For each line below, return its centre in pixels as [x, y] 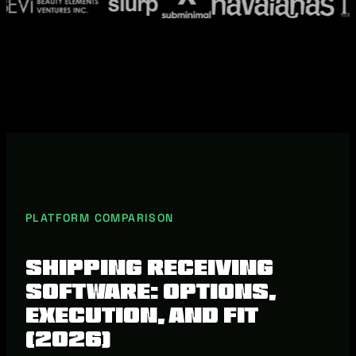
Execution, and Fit [142, 315]
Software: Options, [151, 292]
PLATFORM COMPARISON [100, 217]
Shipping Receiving [149, 268]
